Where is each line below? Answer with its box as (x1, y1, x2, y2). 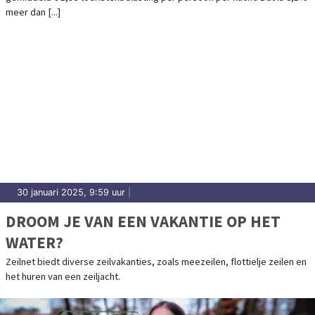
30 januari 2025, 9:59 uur (17, 187, 125, 198)
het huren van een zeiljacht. (6, 270, 120, 283)
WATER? (6, 232, 63, 253)
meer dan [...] (6, 6, 60, 19)
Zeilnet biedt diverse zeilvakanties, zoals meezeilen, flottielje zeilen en (6, 255, 307, 269)
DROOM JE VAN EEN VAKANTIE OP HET (6, 211, 281, 232)
